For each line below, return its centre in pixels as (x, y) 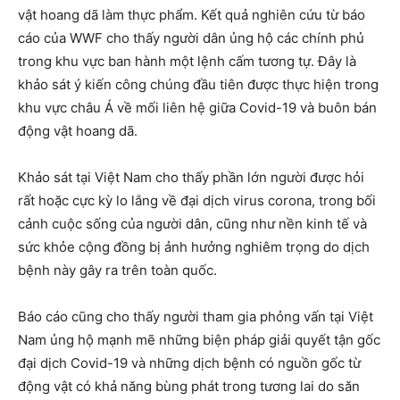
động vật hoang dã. (78, 131)
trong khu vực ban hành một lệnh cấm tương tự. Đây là (187, 62)
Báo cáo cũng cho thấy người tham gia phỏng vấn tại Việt (196, 317)
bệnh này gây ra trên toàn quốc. (117, 271)
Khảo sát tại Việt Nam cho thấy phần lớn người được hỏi (191, 178)
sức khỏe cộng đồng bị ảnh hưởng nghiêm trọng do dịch (194, 247)
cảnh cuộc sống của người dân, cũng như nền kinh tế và (192, 224)
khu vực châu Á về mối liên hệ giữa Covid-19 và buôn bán (197, 108)
